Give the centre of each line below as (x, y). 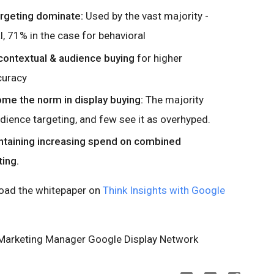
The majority (173, 99)
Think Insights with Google (164, 190)
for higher (158, 58)
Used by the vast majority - (146, 16)
